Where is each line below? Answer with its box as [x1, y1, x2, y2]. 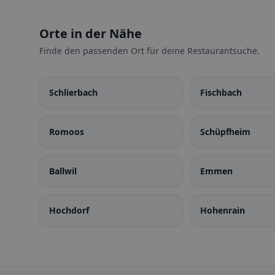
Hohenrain [199, 204, 245, 216]
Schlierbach [49, 87, 98, 98]
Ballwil [49, 165, 77, 177]
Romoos [49, 126, 84, 137]
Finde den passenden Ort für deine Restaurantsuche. [39, 45, 260, 56]
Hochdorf [49, 204, 89, 216]
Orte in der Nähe [39, 25, 142, 42]
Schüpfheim [199, 126, 250, 137]
